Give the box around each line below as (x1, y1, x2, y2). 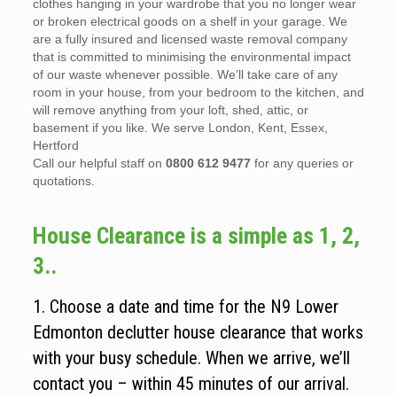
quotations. (32, 174, 95, 188)
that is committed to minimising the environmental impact (32, 50, 351, 64)
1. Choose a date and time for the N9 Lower (32, 296, 339, 317)
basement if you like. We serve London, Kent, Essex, (32, 121, 328, 135)
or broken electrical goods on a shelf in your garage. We (32, 14, 347, 28)
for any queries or (250, 156, 354, 170)
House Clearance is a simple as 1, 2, (32, 222, 360, 249)
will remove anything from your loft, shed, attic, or (32, 103, 308, 117)
